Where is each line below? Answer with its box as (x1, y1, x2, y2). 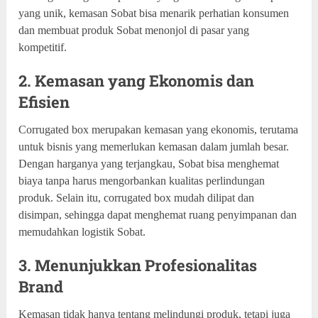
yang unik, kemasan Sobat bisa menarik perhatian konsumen (18, 6, 290, 19)
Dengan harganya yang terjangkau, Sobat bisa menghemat (18, 157, 280, 170)
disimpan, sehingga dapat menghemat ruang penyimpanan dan (18, 208, 297, 221)
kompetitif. (18, 40, 67, 53)
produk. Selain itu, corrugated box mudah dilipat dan (18, 191, 255, 204)
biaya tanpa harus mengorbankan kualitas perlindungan (18, 174, 265, 187)
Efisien (18, 91, 70, 112)
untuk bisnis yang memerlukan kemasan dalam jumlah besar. (18, 140, 290, 153)
